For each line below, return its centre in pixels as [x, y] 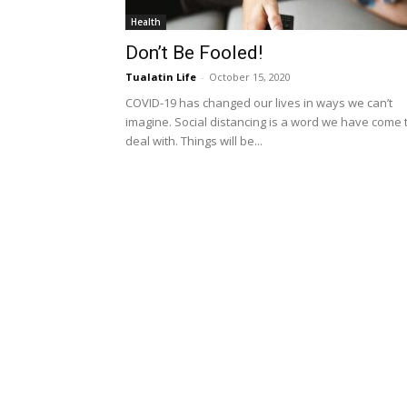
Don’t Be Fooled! [194, 53]
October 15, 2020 [250, 77]
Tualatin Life [161, 77]
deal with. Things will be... [194, 141]
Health [146, 22]
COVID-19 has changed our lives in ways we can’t [259, 103]
